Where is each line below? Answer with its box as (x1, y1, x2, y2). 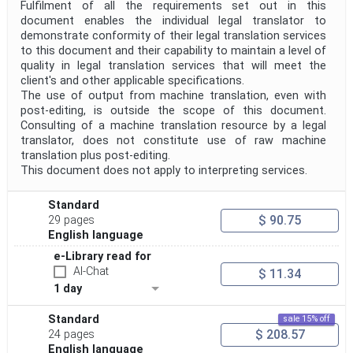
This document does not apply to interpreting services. (20, 164, 307, 178)
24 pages (48, 328, 95, 342)
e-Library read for (54, 250, 151, 264)
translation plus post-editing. (20, 149, 173, 163)
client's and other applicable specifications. (20, 74, 247, 88)
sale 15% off (283, 314, 330, 325)
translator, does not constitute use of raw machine (20, 134, 326, 148)
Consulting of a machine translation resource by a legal (20, 119, 326, 133)
